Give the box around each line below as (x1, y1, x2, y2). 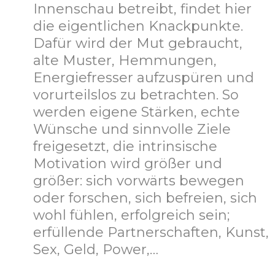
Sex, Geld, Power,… (33, 241, 158, 258)
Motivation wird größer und (33, 155, 222, 172)
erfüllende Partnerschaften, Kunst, (33, 224, 269, 241)
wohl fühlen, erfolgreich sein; (33, 207, 230, 224)
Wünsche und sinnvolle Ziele (33, 121, 231, 138)
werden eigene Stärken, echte (33, 104, 240, 121)
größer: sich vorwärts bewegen (33, 172, 244, 190)
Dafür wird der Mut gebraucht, (33, 35, 242, 52)
